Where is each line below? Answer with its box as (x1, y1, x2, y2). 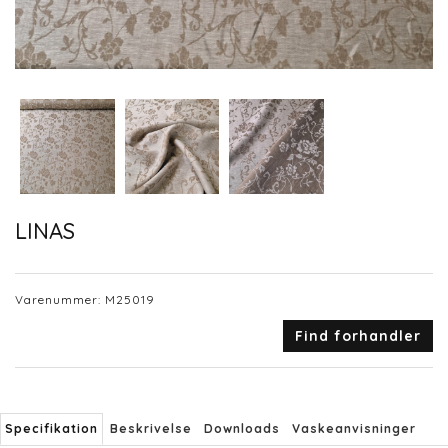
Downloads (204, 421, 280, 437)
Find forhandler (295, 327, 421, 346)
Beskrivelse (110, 421, 192, 437)
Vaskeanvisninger (292, 421, 416, 437)
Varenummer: (15, 292, 105, 308)
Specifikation (5, 421, 98, 437)
